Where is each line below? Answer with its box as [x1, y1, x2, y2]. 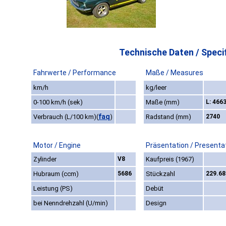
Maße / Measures [146, 69, 203, 77]
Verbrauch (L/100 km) [33, 113, 96, 121]
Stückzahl [146, 170, 175, 178]
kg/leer [146, 84, 166, 92]
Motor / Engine [33, 141, 81, 150]
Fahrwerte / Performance [33, 69, 116, 77]
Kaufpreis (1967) [146, 155, 194, 163]
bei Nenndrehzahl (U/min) [33, 199, 108, 207]
